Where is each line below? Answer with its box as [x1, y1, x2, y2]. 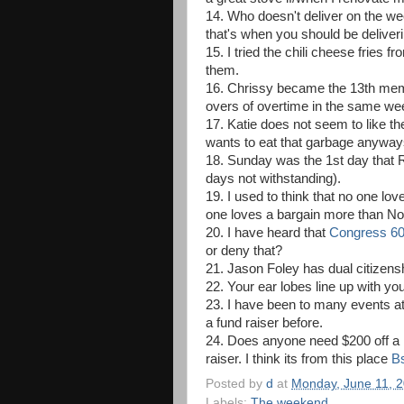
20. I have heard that [206, 225, 329, 240]
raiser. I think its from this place [206, 352, 388, 366]
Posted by [206, 376, 266, 390]
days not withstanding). [206, 171, 341, 186]
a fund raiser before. [206, 316, 323, 330]
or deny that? [206, 243, 282, 258]
